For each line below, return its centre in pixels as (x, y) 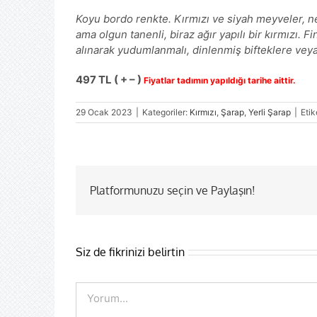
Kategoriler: (166, 113)
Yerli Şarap (270, 113)
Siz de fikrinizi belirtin (130, 252)
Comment (99, 289)
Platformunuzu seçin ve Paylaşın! (173, 191)
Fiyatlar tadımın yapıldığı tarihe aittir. (220, 81)
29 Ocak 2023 (104, 113)
